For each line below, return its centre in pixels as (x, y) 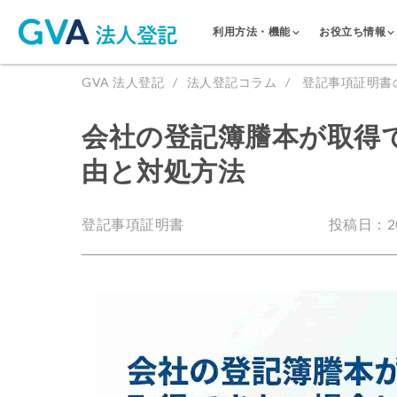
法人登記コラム (231, 82)
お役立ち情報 (352, 31)
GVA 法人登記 (123, 82)
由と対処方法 (163, 170)
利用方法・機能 (252, 31)
